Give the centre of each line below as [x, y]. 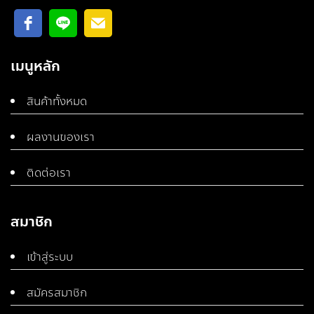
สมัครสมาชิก [57, 293]
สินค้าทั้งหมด [57, 102]
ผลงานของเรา [61, 137]
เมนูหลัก [35, 67]
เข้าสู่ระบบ [50, 257]
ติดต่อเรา [49, 173]
